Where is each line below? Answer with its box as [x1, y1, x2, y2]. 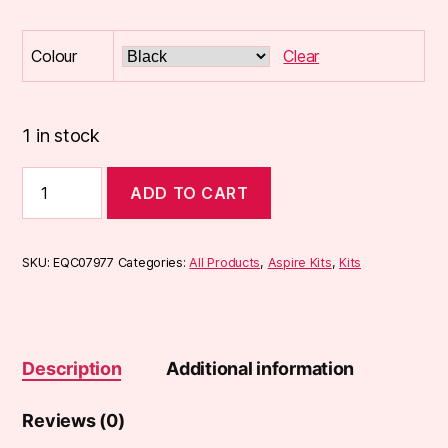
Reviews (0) [22, 409, 125, 431]
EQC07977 [53, 254, 114, 270]
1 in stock [22, 125, 100, 147]
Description [22, 357, 122, 379]
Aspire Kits [267, 254, 332, 270]
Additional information [166, 357, 355, 379]
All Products [189, 254, 261, 270]
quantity [21, 266, 79, 287]
